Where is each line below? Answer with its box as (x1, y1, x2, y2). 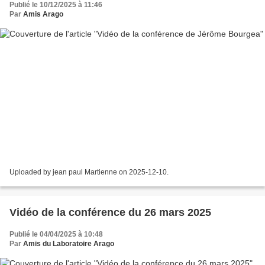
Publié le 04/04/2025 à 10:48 (9, 230, 103, 239)
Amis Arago (23, 9, 63, 18)
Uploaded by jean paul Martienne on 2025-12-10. (9, 168, 169, 177)
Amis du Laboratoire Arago (23, 240, 114, 248)
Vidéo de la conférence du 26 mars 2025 (9, 206, 211, 219)
